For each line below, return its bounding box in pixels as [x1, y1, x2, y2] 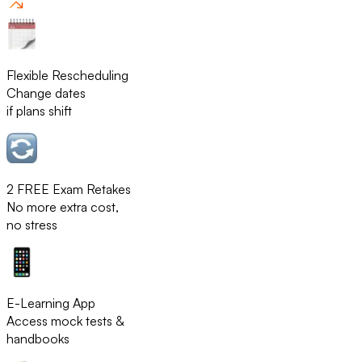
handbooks [6, 330, 69, 347]
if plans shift [6, 103, 72, 120]
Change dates [6, 85, 86, 102]
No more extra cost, [6, 199, 119, 216]
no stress [6, 217, 57, 234]
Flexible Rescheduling [6, 67, 128, 84]
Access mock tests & [6, 313, 124, 330]
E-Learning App [6, 295, 95, 312]
